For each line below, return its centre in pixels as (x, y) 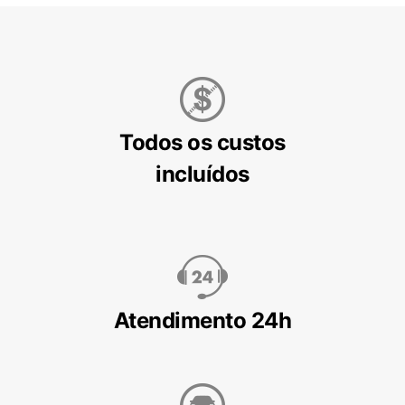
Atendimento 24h (202, 320)
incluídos (202, 174)
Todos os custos (202, 142)
